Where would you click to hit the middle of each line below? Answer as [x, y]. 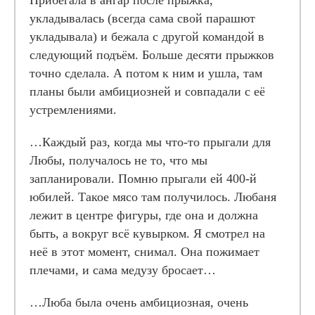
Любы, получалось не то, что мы [118, 160]
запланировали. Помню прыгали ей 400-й [143, 179]
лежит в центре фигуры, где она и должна [144, 215]
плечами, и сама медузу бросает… [123, 270]
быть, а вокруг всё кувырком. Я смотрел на [147, 233]
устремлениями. [73, 110]
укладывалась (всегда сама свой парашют [142, 18]
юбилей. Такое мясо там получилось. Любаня [153, 197]
